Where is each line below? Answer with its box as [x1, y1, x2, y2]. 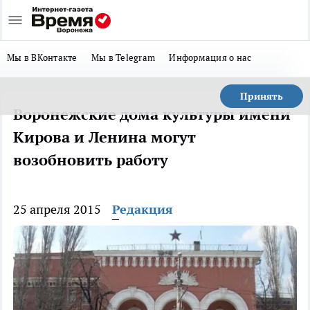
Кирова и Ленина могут [13, 127, 196, 147]
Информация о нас [169, 51, 252, 64]
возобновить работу [13, 150, 168, 170]
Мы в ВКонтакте [7, 51, 77, 64]
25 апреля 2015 [13, 201, 101, 217]
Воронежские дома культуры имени [13, 104, 291, 124]
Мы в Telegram [91, 51, 156, 64]
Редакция [112, 201, 173, 217]
